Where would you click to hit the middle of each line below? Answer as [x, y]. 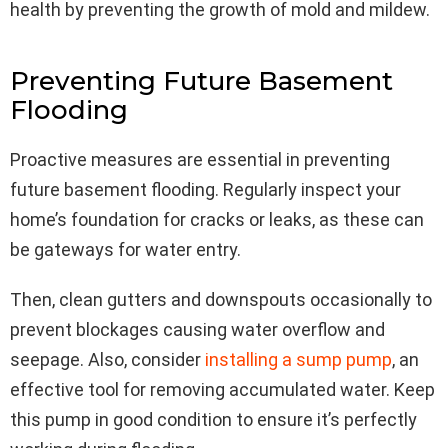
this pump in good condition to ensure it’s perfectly [213, 419]
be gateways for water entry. [125, 249]
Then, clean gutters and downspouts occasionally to [221, 299]
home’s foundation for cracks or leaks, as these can [217, 219]
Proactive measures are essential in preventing [200, 159]
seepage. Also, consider [107, 359]
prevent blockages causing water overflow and [197, 329]
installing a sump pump [298, 359]
